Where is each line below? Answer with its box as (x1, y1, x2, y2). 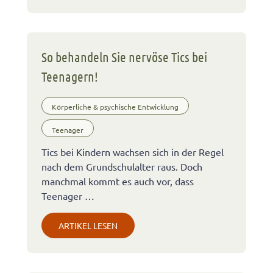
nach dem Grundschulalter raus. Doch (41, 160, 202, 173)
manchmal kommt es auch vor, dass (41, 175, 194, 188)
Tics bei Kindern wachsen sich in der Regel (41, 146, 224, 158)
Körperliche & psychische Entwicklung (52, 102, 179, 112)
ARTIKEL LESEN (58, 220, 118, 232)
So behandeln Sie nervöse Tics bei (41, 48, 207, 65)
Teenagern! (41, 68, 98, 84)
